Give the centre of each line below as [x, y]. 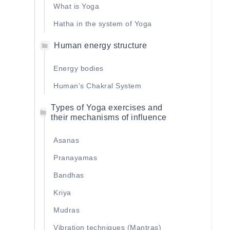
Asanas [66, 140]
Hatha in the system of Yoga [103, 24]
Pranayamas [75, 158]
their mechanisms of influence [109, 117]
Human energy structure [100, 45]
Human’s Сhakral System [97, 86]
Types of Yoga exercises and [107, 108]
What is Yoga [76, 6]
